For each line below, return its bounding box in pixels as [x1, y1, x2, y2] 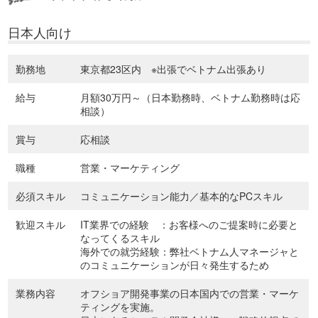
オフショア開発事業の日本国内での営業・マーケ [80, 286, 300, 301]
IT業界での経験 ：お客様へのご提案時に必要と [80, 217, 299, 232]
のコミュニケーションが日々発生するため [80, 258, 270, 273]
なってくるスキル [80, 231, 160, 246]
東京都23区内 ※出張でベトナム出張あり [80, 62, 267, 77]
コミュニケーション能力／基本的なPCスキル [80, 189, 283, 204]
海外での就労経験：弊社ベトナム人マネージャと [80, 244, 300, 259]
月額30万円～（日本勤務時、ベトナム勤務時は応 [80, 90, 301, 105]
